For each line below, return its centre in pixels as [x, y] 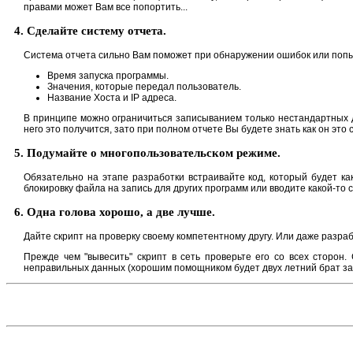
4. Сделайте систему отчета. [90, 30]
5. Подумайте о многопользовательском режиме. [147, 152]
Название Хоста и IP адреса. [112, 97]
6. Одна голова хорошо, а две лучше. [115, 212]
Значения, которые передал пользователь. [144, 86]
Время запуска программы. [108, 75]
